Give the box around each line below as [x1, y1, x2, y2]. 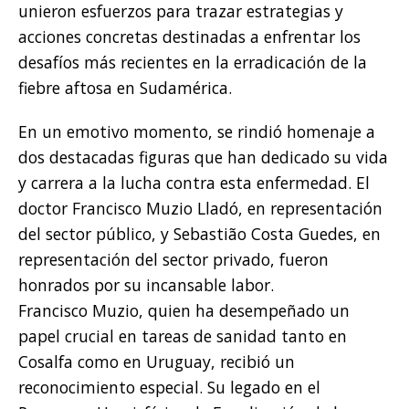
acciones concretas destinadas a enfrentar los [18, 26, 361, 48]
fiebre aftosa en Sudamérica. [18, 77, 232, 100]
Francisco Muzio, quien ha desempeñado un [18, 299, 350, 322]
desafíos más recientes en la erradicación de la [18, 51, 367, 74]
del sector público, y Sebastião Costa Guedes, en [18, 223, 381, 246]
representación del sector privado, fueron [18, 248, 329, 271]
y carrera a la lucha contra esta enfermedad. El [18, 172, 370, 194]
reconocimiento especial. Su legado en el [18, 376, 320, 399]
